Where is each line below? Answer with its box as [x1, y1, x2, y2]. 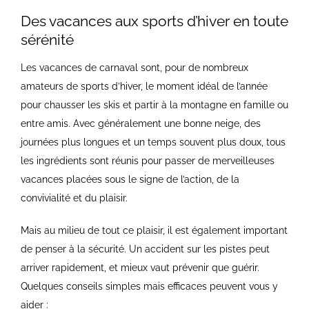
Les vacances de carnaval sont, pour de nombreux [20, 62, 248, 74]
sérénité [21, 31, 74, 48]
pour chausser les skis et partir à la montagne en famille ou [20, 99, 288, 111]
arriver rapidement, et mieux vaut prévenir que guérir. [20, 262, 259, 274]
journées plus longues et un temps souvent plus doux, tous [20, 137, 286, 148]
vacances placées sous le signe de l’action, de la [20, 174, 239, 186]
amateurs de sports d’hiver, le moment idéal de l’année [20, 81, 268, 92]
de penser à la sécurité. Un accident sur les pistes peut [20, 243, 270, 255]
